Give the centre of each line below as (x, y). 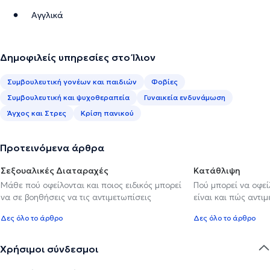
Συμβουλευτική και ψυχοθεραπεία (68, 97)
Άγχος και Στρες (37, 113)
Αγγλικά (47, 15)
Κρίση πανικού (107, 113)
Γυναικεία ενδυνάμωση (185, 97)
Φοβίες (165, 81)
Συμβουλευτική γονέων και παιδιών (72, 81)
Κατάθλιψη (217, 170)
